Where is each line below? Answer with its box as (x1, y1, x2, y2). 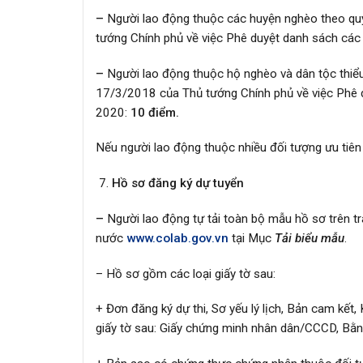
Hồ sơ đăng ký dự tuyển (111, 176, 244, 191)
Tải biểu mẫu (275, 230, 344, 246)
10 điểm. (130, 105, 179, 120)
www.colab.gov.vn (126, 230, 228, 246)
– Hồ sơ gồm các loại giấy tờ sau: (96, 266, 275, 281)
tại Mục (228, 230, 275, 246)
